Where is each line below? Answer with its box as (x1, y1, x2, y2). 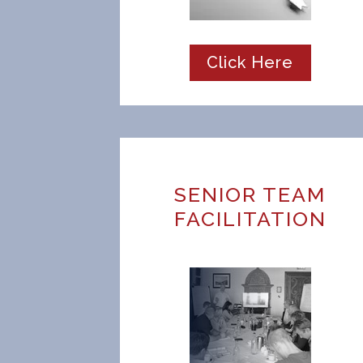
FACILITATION (173, 207, 327, 231)
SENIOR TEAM (174, 182, 327, 207)
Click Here (207, 53, 294, 72)
